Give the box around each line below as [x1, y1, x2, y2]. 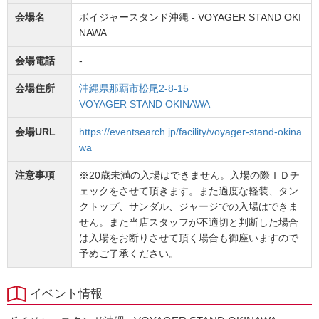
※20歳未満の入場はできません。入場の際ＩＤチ [79, 169, 300, 181]
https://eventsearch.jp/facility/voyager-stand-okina [79, 126, 302, 137]
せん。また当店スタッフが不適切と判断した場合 [79, 216, 298, 228]
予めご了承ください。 [79, 248, 179, 259]
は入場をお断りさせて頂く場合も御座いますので [79, 232, 298, 244]
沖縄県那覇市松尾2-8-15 [79, 83, 189, 94]
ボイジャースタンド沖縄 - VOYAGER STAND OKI [79, 11, 301, 23]
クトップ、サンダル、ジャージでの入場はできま [79, 201, 298, 212]
